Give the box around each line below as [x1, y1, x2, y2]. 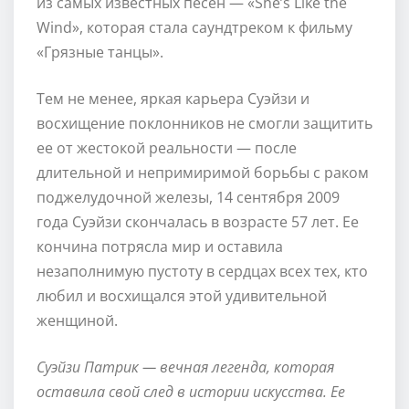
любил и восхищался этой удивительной [37, 285, 327, 306]
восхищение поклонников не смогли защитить [37, 112, 372, 133]
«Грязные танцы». [37, 41, 163, 62]
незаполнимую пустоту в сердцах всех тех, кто [37, 260, 368, 281]
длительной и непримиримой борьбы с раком [37, 162, 369, 183]
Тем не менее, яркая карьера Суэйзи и [37, 88, 309, 109]
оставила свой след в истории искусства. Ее [37, 381, 345, 402]
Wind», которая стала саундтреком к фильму [37, 16, 352, 37]
